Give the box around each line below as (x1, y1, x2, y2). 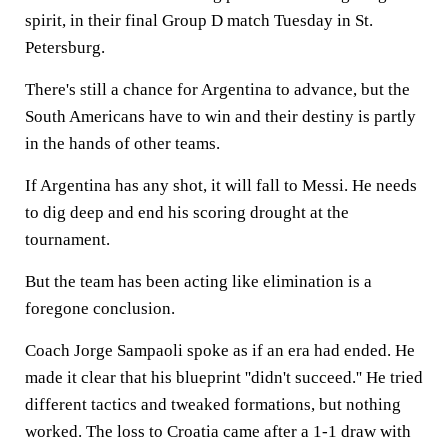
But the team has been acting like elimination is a (25, 272, 372, 291)
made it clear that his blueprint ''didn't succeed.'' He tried (25, 368, 423, 387)
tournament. (25, 230, 110, 249)
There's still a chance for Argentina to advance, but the (25, 80, 410, 99)
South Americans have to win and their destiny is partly (25, 107, 416, 126)
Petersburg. (25, 38, 105, 57)
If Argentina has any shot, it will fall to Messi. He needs (25, 176, 417, 195)
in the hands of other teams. (25, 134, 220, 153)
